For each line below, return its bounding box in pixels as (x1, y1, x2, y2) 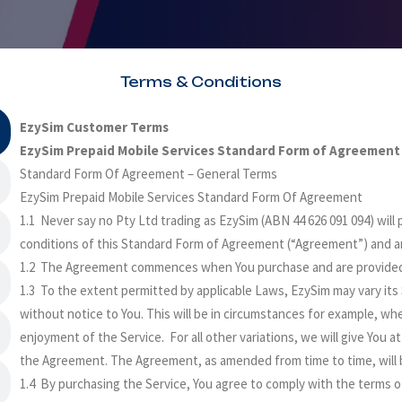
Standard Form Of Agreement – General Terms (20, 165, 278, 182)
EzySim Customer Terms (20, 118, 172, 135)
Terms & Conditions (120, 74, 282, 91)
